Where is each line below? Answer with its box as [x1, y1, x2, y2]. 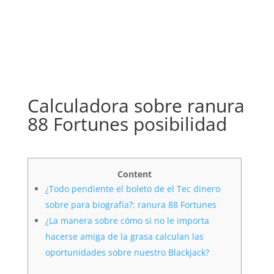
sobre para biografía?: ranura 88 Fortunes [45, 199, 217, 210]
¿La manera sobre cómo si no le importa [45, 215, 209, 226]
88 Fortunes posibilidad [27, 111, 227, 136]
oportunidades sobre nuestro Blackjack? [45, 246, 209, 258]
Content [117, 168, 152, 180]
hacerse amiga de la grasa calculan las [45, 231, 204, 242]
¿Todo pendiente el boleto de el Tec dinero [45, 183, 220, 194]
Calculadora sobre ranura [27, 93, 245, 118]
